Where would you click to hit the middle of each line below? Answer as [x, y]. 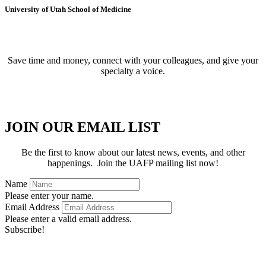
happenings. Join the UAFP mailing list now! [133, 163]
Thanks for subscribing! [133, 250]
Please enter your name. [49, 196]
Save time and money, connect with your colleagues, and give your [133, 61]
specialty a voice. [133, 71]
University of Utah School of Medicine [68, 9]
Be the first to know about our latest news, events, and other [133, 153]
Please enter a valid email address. [68, 219]
